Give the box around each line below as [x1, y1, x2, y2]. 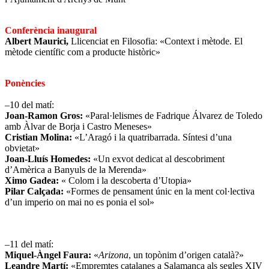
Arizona [98, 249, 128, 260]
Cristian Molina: [5, 131, 74, 142]
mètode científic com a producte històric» [5, 46, 160, 57]
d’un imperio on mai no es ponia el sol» [5, 196, 154, 207]
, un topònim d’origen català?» [128, 249, 244, 260]
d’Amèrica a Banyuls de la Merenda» [5, 164, 147, 175]
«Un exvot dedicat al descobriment [91, 153, 225, 164]
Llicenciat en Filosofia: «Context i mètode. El [68, 35, 243, 46]
